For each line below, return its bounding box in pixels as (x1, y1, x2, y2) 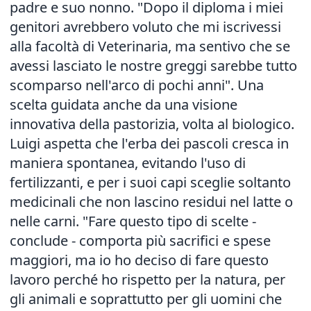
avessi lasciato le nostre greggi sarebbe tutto (10, 56, 297, 75)
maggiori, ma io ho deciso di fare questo (10, 251, 269, 269)
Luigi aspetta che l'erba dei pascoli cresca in (10, 134, 289, 153)
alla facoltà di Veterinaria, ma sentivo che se (10, 37, 290, 56)
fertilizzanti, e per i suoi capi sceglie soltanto (10, 173, 291, 192)
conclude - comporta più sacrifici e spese (10, 231, 271, 250)
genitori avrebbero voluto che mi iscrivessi (10, 17, 281, 36)
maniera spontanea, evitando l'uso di (10, 153, 246, 172)
